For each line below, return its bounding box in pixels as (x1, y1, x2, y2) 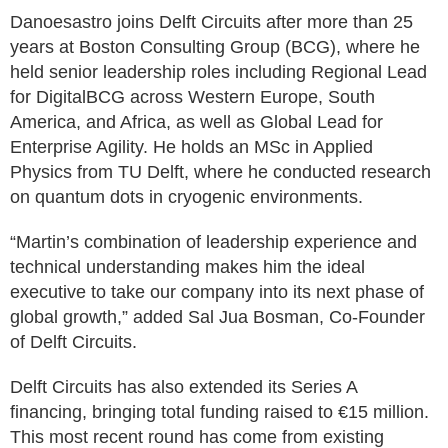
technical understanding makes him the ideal (10, 257, 365, 277)
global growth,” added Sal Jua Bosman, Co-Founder (10, 307, 425, 327)
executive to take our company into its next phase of (10, 282, 424, 302)
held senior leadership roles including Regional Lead (10, 62, 427, 82)
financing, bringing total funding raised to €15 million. (10, 402, 429, 422)
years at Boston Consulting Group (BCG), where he (10, 37, 420, 57)
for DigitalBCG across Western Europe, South (10, 87, 375, 107)
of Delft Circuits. (10, 332, 137, 352)
